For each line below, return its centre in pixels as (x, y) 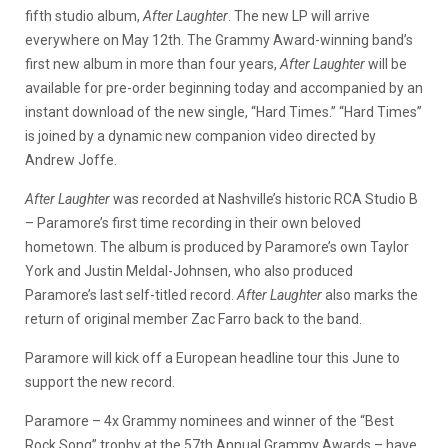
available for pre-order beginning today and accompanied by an (224, 88)
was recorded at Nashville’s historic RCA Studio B (264, 199)
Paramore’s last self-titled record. (131, 295)
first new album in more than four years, (152, 64)
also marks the (370, 295)
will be (386, 64)
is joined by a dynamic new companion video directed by (200, 136)
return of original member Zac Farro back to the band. (193, 319)
